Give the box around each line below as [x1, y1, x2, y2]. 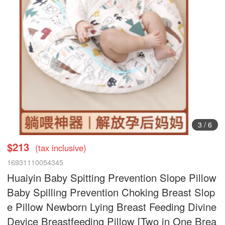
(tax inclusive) [35, 141, 87, 154]
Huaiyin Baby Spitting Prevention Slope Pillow [7, 170, 217, 185]
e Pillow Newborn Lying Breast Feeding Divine [7, 199, 217, 214]
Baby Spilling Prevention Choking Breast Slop [7, 184, 215, 199]
